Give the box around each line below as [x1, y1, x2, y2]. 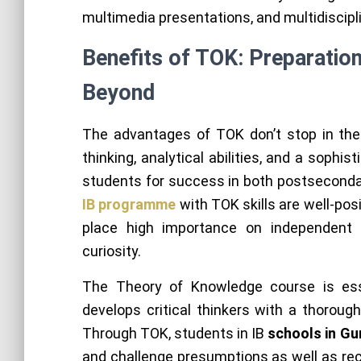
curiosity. [82, 243, 141, 259]
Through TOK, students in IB [82, 325, 268, 342]
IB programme [82, 196, 176, 213]
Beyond [82, 80, 155, 106]
